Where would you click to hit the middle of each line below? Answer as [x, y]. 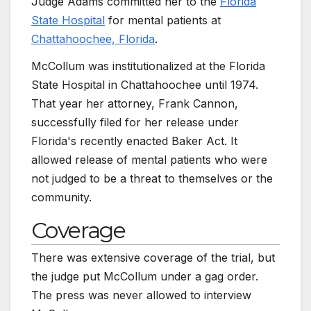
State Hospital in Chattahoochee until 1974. [145, 85]
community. [61, 197]
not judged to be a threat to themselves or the [152, 179]
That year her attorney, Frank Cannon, [135, 104]
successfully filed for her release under [135, 123]
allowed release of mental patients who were [149, 160]
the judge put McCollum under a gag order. [145, 277]
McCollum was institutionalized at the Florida [148, 66]
